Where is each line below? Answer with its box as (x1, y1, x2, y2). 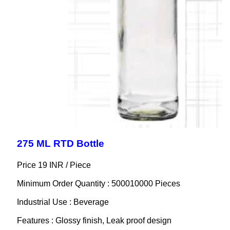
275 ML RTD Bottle (16, 138, 104, 149)
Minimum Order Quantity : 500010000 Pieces (16, 179, 180, 188)
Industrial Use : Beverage (16, 198, 109, 207)
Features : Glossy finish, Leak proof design (16, 216, 171, 225)
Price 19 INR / (16, 161, 70, 170)
